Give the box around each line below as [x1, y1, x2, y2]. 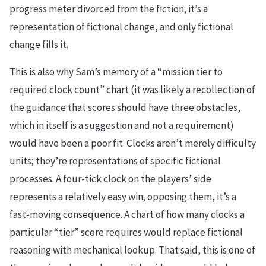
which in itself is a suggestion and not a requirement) [9, 119, 234, 132]
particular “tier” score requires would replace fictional [9, 226, 243, 239]
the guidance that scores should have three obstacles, [9, 101, 240, 115]
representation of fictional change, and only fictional [9, 20, 233, 34]
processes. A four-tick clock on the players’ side [9, 172, 211, 186]
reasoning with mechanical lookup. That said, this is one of [9, 243, 255, 257]
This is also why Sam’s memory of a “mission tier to [9, 65, 223, 79]
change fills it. [9, 38, 68, 52]
